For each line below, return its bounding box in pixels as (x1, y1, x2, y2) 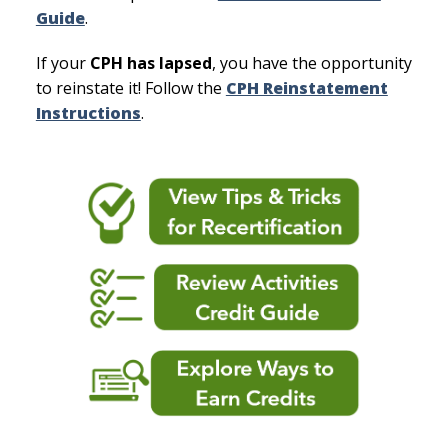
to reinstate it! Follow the (35, 76, 226, 99)
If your (35, 51, 90, 74)
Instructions (35, 101, 141, 124)
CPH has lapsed (89, 51, 212, 74)
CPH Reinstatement (225, 76, 388, 99)
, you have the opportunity (211, 51, 412, 74)
